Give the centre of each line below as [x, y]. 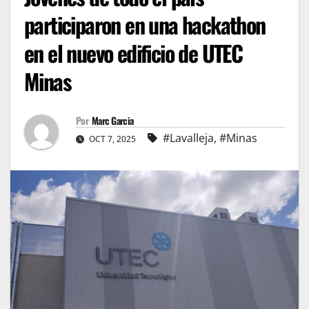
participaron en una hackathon [145, 25]
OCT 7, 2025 [112, 139]
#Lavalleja [188, 138]
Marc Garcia [112, 120]
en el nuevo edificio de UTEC [133, 53]
